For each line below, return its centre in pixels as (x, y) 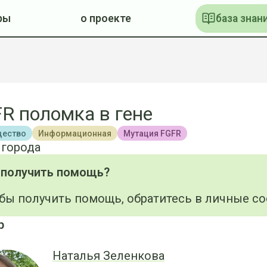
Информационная (75, 133)
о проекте (106, 18)
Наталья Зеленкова (108, 256)
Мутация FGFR (152, 133)
